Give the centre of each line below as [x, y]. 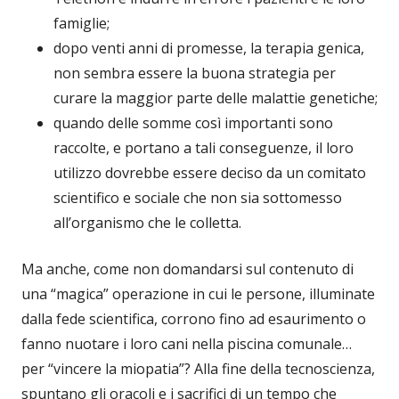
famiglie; [81, 23]
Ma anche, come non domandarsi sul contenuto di [187, 269]
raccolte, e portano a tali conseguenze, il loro [204, 147]
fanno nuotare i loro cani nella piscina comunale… [187, 343]
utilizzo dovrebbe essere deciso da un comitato [210, 172]
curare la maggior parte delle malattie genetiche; [216, 98]
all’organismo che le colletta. [147, 222]
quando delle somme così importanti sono [193, 122]
